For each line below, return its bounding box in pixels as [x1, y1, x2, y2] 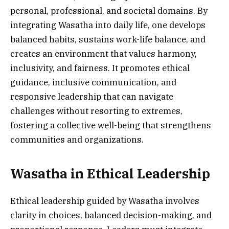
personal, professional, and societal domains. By [10, 5, 208, 17]
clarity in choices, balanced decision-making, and [10, 209, 212, 221]
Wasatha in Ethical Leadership [10, 165, 210, 182]
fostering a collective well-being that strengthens [10, 120, 211, 131]
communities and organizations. [10, 134, 144, 146]
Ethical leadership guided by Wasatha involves [10, 195, 199, 207]
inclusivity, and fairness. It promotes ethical [10, 62, 190, 74]
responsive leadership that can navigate [10, 91, 173, 103]
